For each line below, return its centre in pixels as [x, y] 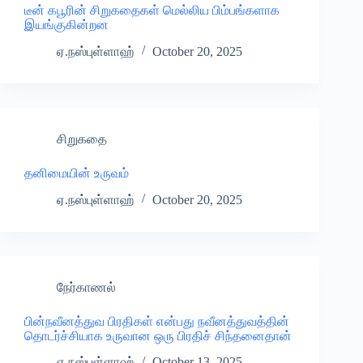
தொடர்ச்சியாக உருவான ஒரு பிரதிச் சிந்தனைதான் [158, 335]
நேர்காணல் [86, 287]
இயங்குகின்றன [66, 24]
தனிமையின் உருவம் [77, 173]
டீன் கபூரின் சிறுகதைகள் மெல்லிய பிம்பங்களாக [152, 10]
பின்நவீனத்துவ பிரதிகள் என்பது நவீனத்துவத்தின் [157, 321]
